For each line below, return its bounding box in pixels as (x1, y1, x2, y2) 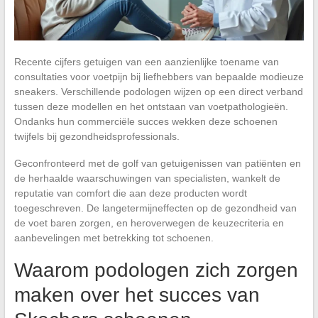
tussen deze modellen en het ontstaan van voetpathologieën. (13, 100, 288, 112)
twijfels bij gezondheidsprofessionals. (13, 130, 180, 142)
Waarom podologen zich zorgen (13, 258, 298, 281)
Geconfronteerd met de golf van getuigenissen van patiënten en (13, 157, 301, 169)
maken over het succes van (13, 283, 260, 306)
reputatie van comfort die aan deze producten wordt (13, 187, 247, 199)
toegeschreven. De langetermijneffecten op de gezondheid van (13, 202, 297, 214)
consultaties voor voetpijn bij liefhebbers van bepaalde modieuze (13, 70, 304, 82)
